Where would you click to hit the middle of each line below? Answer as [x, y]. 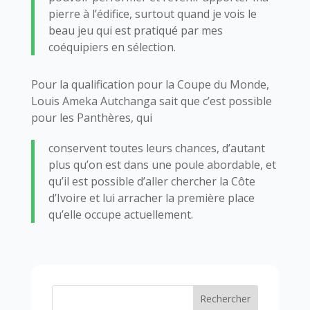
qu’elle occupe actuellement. [120, 214]
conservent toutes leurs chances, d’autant [156, 148]
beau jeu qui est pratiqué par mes [135, 30]
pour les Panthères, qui [91, 117]
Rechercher [226, 299]
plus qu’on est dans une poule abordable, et [162, 164]
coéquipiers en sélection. [112, 47]
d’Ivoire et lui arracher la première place [151, 198]
